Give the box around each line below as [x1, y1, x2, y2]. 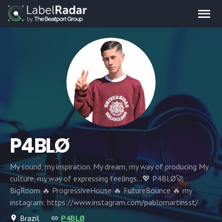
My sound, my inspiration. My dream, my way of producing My [10, 162, 208, 171]
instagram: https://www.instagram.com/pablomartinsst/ [10, 197, 198, 207]
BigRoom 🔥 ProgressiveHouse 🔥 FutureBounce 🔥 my [10, 185, 192, 195]
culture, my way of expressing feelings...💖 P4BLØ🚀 [10, 173, 184, 183]
